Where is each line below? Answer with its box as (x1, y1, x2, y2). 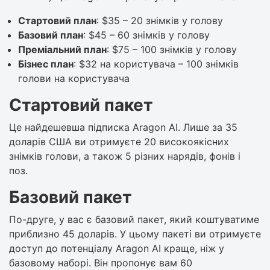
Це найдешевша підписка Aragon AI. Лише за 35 (9, 121, 237, 133)
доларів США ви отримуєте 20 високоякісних (9, 135, 229, 148)
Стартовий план (18, 14, 96, 27)
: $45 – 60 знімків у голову (83, 28, 210, 41)
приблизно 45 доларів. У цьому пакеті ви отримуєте (9, 227, 261, 240)
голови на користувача (18, 72, 130, 84)
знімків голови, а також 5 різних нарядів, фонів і (9, 149, 240, 162)
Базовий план (18, 28, 83, 41)
